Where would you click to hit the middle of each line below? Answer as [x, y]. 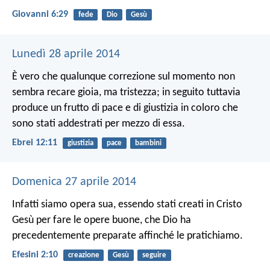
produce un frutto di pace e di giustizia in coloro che [125, 108]
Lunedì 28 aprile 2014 [66, 54]
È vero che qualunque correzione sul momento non [124, 77]
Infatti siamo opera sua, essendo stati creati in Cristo [127, 204]
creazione [83, 255]
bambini [148, 143]
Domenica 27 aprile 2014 [74, 182]
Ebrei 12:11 [35, 143]
